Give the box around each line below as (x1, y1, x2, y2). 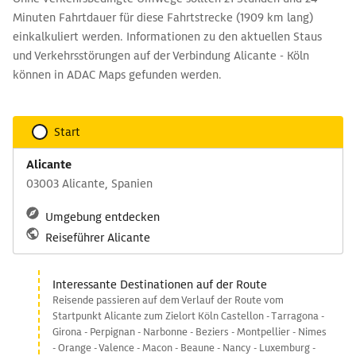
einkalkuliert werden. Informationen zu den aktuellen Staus (13, 29, 322, 44)
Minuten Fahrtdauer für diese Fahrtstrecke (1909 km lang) (13, 10, 313, 25)
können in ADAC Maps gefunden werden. (13, 68, 222, 82)
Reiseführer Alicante (45, 230, 150, 245)
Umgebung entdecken (45, 210, 160, 224)
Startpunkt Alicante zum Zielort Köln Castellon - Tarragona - (52, 309, 324, 323)
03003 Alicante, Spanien (26, 176, 153, 191)
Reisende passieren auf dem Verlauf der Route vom (52, 293, 284, 307)
